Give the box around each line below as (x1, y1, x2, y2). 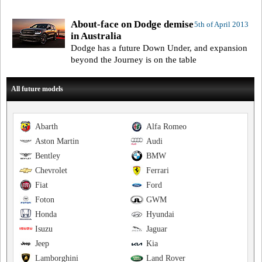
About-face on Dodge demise (71, 19, 194, 30)
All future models (11, 85, 63, 94)
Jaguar (146, 225, 167, 234)
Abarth (35, 122, 58, 132)
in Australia (71, 30, 122, 42)
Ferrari (146, 166, 169, 175)
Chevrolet (35, 166, 67, 175)
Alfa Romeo (146, 122, 187, 132)
